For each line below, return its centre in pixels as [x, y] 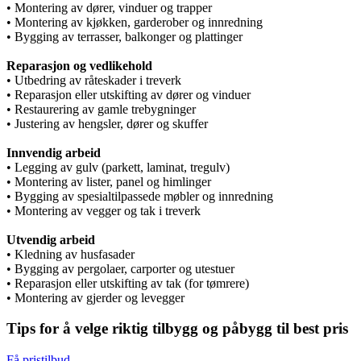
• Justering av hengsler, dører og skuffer [107, 123]
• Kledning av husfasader [71, 254]
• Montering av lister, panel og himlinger [109, 181]
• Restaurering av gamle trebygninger [101, 109]
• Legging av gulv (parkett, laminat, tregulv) [118, 167]
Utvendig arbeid [51, 239]
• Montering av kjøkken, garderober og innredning [135, 22]
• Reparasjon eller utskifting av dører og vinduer [129, 94]
